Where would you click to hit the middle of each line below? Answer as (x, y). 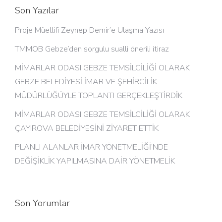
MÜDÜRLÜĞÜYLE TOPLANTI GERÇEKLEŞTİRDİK (99, 96)
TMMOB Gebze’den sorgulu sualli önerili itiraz (92, 49)
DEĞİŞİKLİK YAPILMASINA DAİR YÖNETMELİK (95, 161)
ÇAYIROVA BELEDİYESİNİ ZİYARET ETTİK (87, 128)
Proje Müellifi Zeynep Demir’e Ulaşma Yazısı (89, 30)
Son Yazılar (37, 10)
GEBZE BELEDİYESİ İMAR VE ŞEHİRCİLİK (86, 82)
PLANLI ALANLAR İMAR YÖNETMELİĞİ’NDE (91, 147)
